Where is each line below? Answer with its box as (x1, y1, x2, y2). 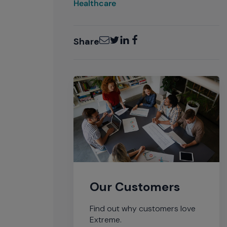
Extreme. (89, 214, 122, 225)
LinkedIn (119, 31, 148, 42)
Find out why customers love (89, 203, 196, 214)
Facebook (129, 31, 166, 42)
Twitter (108, 31, 134, 42)
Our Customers (89, 178, 180, 195)
